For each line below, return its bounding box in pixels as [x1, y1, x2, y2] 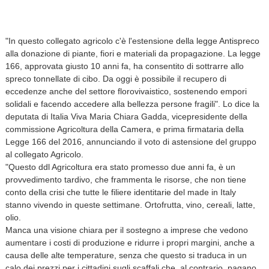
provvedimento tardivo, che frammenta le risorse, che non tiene [5, 174, 246, 184]
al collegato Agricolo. [5, 149, 83, 159]
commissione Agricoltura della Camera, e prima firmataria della [5, 124, 244, 134]
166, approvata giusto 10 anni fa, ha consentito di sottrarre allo [5, 61, 244, 71]
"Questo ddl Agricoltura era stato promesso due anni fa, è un [5, 162, 235, 172]
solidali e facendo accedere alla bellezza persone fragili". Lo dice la [5, 98, 259, 109]
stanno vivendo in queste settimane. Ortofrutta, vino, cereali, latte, [5, 199, 255, 210]
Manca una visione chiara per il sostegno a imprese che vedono [5, 225, 248, 235]
